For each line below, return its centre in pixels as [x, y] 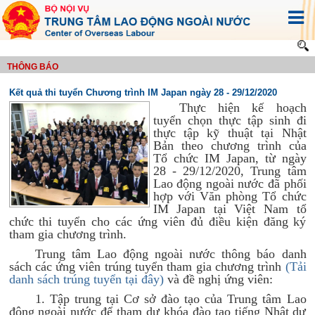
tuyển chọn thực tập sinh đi [230, 120]
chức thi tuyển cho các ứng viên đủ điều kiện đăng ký [157, 221]
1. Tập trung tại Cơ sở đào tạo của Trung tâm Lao [171, 299]
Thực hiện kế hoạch [243, 108]
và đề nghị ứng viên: [218, 279]
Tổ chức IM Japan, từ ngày [230, 158]
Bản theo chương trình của [230, 146]
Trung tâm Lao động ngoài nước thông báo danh [171, 254]
